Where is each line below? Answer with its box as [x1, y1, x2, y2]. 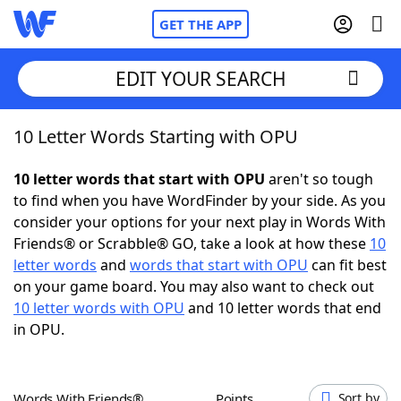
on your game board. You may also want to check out [13, 277, 374, 296]
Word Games [49, 371, 141, 390]
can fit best [308, 255, 387, 275]
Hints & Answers [186, 321, 298, 341]
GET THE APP [159, 15, 242, 33]
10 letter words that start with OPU [13, 169, 265, 189]
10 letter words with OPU [13, 298, 184, 318]
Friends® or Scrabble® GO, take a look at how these [13, 234, 370, 253]
